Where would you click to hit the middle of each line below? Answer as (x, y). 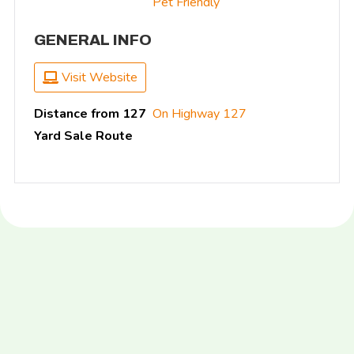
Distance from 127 (90, 114)
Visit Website (98, 78)
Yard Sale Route (83, 136)
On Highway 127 (200, 114)
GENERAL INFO (93, 40)
